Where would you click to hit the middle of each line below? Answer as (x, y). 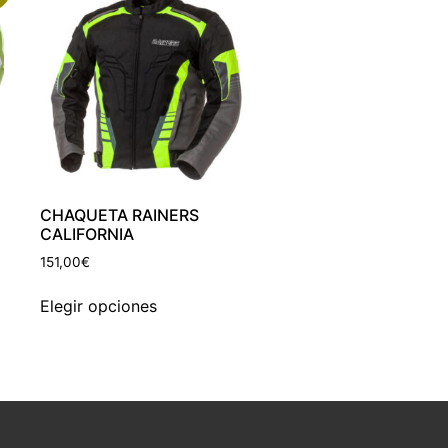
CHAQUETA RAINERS (120, 214)
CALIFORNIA (87, 233)
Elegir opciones (99, 306)
